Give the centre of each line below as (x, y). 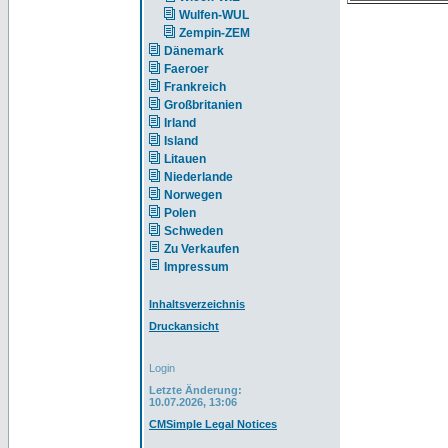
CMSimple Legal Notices (213, 424)
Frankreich (195, 87)
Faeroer (186, 69)
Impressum (196, 267)
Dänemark (194, 51)
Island (181, 141)
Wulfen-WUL (214, 15)
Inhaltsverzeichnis (197, 304)
